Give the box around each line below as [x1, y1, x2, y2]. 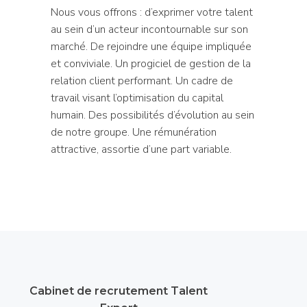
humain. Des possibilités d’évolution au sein [50, 107, 254, 123]
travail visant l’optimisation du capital [50, 90, 223, 106]
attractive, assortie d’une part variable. [50, 141, 232, 157]
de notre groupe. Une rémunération [50, 124, 217, 140]
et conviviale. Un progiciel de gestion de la [50, 56, 251, 71]
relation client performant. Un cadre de [50, 73, 233, 88]
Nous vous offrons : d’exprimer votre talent [50, 4, 253, 20]
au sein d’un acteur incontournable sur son [50, 21, 248, 37]
